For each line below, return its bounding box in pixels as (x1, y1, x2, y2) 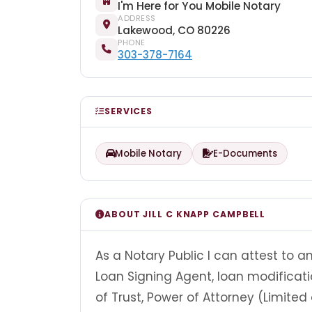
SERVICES (104, 105, 153, 118)
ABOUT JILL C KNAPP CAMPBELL (104, 208, 266, 220)
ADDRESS (118, 12, 156, 24)
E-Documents (213, 147, 277, 161)
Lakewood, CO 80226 (118, 22, 231, 38)
